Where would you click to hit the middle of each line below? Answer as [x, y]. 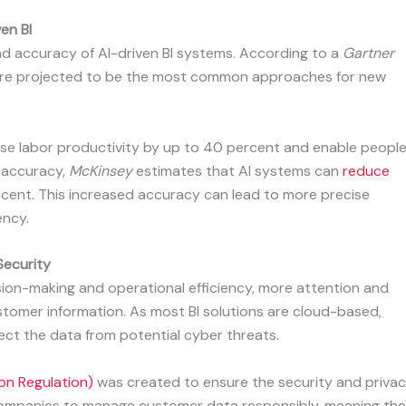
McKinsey [101, 170]
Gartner [368, 53]
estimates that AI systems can [236, 170]
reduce [364, 170]
